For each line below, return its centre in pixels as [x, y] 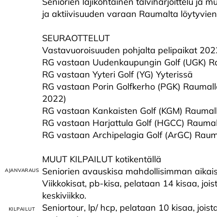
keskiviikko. [64, 195]
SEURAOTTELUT [76, 38]
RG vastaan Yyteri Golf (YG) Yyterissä [117, 74]
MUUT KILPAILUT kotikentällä [102, 159]
